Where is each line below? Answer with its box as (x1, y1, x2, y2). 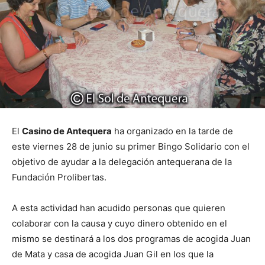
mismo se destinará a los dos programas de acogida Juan (12, 232, 251, 244)
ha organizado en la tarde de (112, 125, 233, 137)
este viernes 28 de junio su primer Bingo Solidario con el (12, 140, 250, 152)
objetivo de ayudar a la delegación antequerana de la (12, 156, 232, 167)
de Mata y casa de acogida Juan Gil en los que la (12, 248, 214, 260)
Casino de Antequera (22, 125, 112, 137)
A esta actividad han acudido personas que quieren (12, 202, 225, 214)
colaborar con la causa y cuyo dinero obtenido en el (12, 217, 227, 229)
